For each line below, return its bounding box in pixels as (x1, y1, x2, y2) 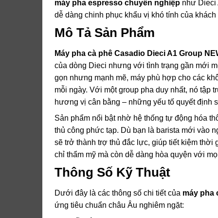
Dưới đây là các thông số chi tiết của (54, 189, 182, 198)
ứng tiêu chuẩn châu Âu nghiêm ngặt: (54, 201, 184, 210)
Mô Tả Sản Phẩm (54, 26, 155, 40)
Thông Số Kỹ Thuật (54, 165, 170, 180)
